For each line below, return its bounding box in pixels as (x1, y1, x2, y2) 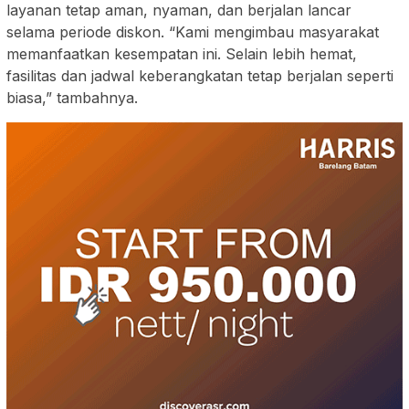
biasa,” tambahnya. (6, 89, 138, 108)
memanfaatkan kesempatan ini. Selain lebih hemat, (6, 45, 357, 64)
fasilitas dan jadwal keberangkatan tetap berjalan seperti (6, 67, 393, 86)
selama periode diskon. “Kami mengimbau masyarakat (6, 23, 379, 42)
